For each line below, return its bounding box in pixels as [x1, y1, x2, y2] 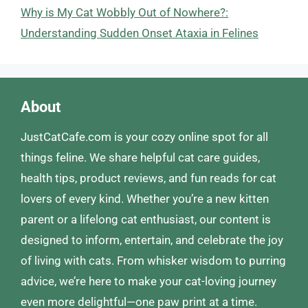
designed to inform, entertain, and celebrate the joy [21, 232, 283, 247]
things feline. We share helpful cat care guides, [21, 150, 260, 164]
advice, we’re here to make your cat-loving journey [21, 274, 276, 288]
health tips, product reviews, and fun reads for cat [21, 170, 276, 185]
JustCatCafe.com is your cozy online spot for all [21, 129, 268, 144]
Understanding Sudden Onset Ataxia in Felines [21, 25, 258, 40]
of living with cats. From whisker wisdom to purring [21, 253, 286, 267]
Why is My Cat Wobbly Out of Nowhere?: [21, 5, 228, 19]
